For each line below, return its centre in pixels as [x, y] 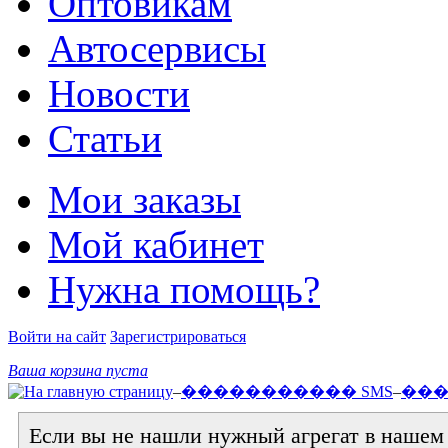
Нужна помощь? [184, 289]
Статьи [105, 138]
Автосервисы [157, 48]
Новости [119, 93]
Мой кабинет [156, 244]
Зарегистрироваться [178, 336]
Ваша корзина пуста [78, 370]
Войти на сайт [57, 336]
